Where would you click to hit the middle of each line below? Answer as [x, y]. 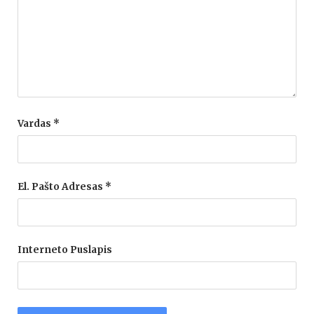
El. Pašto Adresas [61, 187]
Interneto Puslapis [65, 250]
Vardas [35, 124]
